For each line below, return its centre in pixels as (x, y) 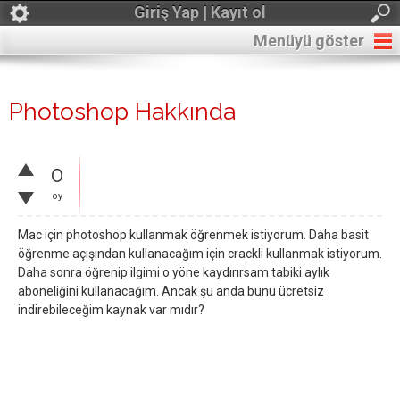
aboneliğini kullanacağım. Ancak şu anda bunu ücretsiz (171, 291)
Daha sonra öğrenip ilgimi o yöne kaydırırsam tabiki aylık (174, 272)
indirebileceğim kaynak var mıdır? (111, 310)
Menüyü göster (309, 41)
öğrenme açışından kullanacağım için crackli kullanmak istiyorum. (200, 254)
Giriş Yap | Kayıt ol (200, 12)
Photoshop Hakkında (122, 112)
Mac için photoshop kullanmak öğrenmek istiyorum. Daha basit (193, 235)
